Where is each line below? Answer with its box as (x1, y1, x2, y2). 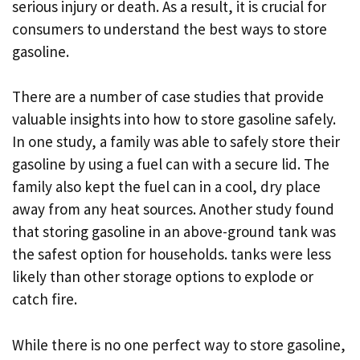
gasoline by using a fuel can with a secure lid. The (12, 154, 329, 174)
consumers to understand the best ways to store (12, 18, 327, 39)
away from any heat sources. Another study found (12, 199, 334, 219)
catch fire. (12, 289, 77, 309)
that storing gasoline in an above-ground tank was (12, 222, 336, 241)
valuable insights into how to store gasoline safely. (12, 109, 336, 129)
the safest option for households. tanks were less (12, 244, 331, 264)
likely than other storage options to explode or (12, 267, 313, 286)
